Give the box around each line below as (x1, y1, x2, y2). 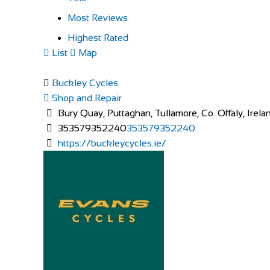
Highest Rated (67, 32, 128, 43)
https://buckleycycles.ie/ (58, 137, 166, 148)
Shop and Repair (49, 92, 122, 103)
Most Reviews (67, 12, 128, 23)
